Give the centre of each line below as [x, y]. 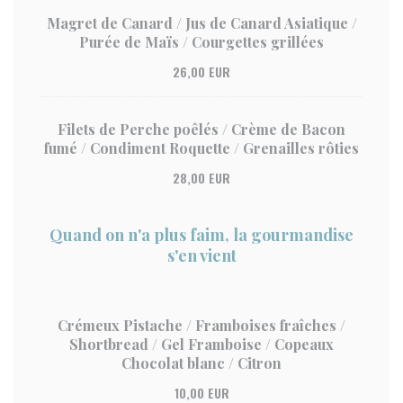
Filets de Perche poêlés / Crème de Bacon [201, 129]
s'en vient [201, 255]
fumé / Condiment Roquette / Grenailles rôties [201, 148]
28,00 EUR [201, 178]
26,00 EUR [201, 72]
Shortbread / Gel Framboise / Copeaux [201, 344]
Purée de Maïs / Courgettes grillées [201, 42]
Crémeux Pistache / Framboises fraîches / [201, 325]
